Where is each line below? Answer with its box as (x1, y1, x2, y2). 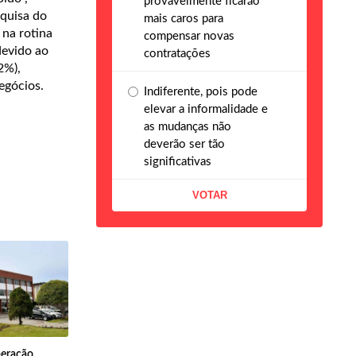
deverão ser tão (144, 137, 225, 150)
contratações (144, 47, 211, 60)
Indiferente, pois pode (144, 85, 257, 98)
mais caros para (144, 12, 223, 25)
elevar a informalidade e (144, 103, 268, 115)
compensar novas (144, 29, 234, 42)
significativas (144, 155, 211, 168)
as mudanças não (144, 120, 231, 133)
